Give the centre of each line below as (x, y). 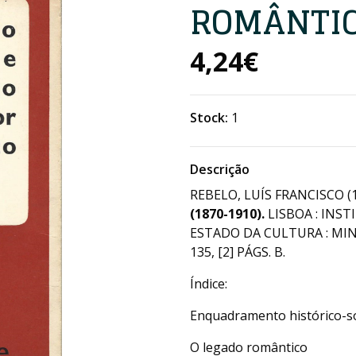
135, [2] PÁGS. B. (238, 252)
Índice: (209, 284)
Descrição (220, 169)
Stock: (209, 118)
